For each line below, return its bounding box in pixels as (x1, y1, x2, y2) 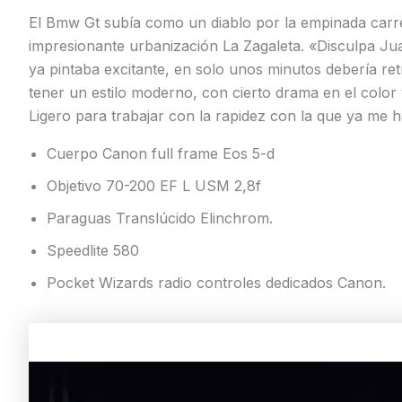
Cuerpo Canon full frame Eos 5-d (47, 144, 275, 162)
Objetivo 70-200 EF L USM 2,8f (47, 176, 261, 195)
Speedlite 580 (47, 240, 139, 259)
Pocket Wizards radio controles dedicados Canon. (47, 273, 386, 292)
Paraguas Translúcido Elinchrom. (47, 208, 273, 227)
